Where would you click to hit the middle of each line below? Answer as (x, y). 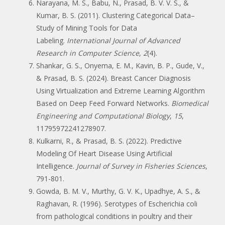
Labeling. (51, 40)
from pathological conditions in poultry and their (114, 216)
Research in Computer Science (88, 53)
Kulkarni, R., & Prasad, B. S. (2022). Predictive (109, 141)
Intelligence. (56, 166)
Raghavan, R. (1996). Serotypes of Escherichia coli (117, 203)
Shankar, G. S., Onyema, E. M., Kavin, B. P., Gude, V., (120, 65)
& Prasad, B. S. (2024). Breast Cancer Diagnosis (114, 78)
